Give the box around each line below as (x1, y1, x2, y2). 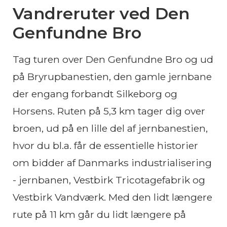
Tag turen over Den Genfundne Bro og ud (13, 53, 213, 65)
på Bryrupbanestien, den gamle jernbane (13, 70, 212, 83)
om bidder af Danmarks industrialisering (13, 156, 212, 169)
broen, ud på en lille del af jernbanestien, (13, 122, 208, 134)
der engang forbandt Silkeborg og (13, 87, 177, 100)
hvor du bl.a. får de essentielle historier (13, 139, 198, 152)
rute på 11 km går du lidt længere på (13, 208, 186, 220)
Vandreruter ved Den (13, 3, 190, 23)
